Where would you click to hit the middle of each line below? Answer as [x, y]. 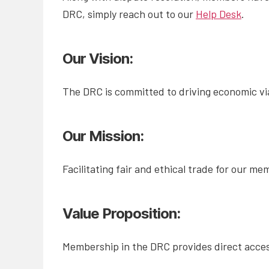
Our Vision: [99, 59]
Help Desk [219, 14]
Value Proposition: [123, 214]
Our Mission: [105, 136]
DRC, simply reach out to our [129, 14]
